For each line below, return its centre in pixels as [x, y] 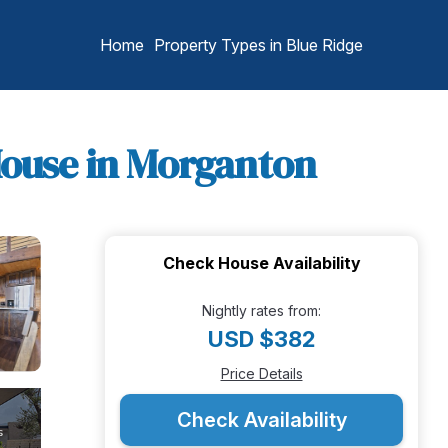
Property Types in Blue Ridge [258, 45]
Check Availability [261, 420]
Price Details [261, 373]
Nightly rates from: [261, 310]
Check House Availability [261, 263]
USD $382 [261, 339]
